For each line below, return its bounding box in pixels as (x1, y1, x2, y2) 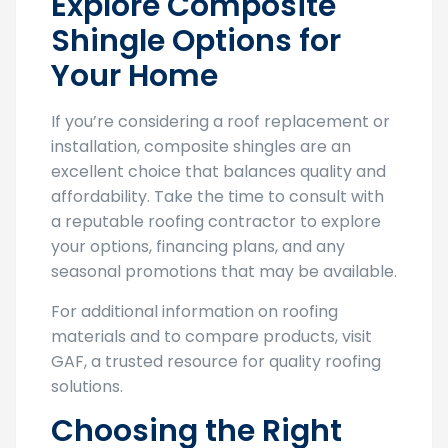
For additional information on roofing (51, 299, 338, 323)
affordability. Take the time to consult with (51, 184, 384, 208)
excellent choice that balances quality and (51, 159, 386, 183)
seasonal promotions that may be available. (51, 259, 397, 283)
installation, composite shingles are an (51, 134, 351, 158)
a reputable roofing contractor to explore (51, 209, 381, 233)
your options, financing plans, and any (51, 234, 345, 258)
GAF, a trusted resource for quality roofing (51, 349, 381, 373)
